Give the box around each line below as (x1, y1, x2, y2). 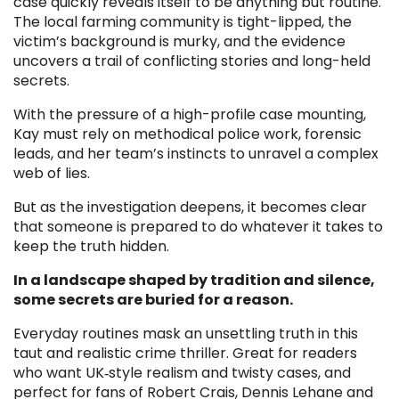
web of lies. (13, 163, 90, 183)
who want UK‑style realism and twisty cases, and (13, 362, 351, 383)
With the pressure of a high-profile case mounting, (13, 104, 366, 125)
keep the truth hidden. (13, 236, 169, 256)
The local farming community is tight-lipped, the (13, 12, 352, 32)
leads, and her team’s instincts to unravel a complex (13, 143, 379, 164)
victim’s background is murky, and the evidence (13, 31, 346, 52)
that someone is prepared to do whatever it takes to (13, 216, 383, 237)
